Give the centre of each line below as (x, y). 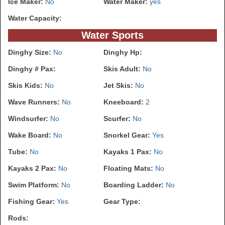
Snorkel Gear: (128, 135)
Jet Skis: (119, 86)
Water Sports (113, 35)
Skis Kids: (26, 86)
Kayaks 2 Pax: (33, 168)
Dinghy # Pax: (32, 69)
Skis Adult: (123, 69)
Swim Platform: (35, 185)
